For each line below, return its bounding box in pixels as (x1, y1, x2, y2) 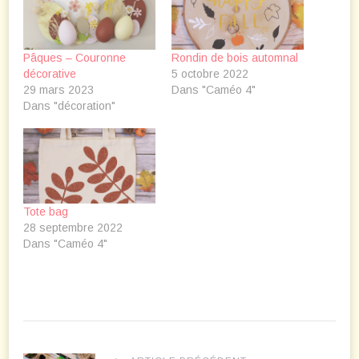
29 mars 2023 (23, 83, 94, 96)
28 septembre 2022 (23, 221, 123, 235)
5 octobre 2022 (171, 67, 248, 80)
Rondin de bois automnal (171, 50, 298, 64)
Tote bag (23, 205, 68, 219)
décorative (23, 67, 76, 80)
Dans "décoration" (23, 99, 115, 112)
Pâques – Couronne (23, 50, 126, 64)
